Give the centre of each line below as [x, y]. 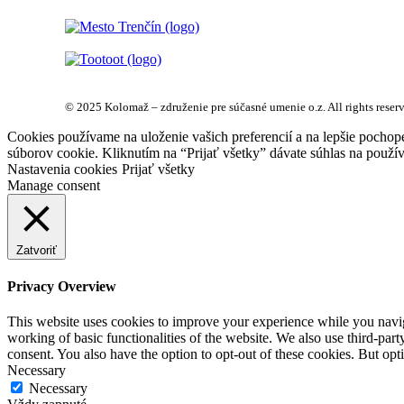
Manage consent [54, 185]
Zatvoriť [37, 250]
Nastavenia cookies [62, 169]
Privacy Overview [62, 287]
